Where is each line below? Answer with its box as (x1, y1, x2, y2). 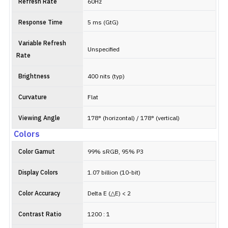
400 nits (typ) (88, 72, 125, 81)
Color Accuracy (18, 189, 60, 198)
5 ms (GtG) (88, 18, 119, 27)
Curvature (18, 93, 47, 102)
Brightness (18, 72, 50, 81)
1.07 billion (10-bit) (88, 168, 140, 178)
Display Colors (18, 168, 58, 178)
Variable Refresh (18, 39, 66, 48)
